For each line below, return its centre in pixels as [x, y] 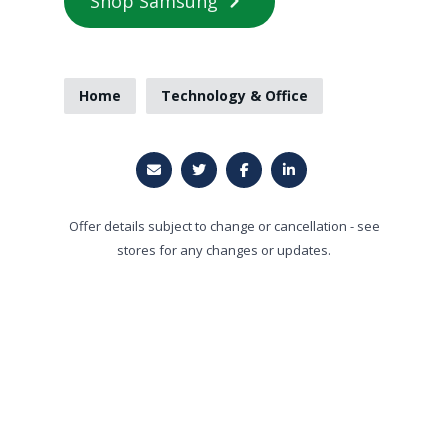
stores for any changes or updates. [224, 250]
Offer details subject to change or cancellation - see [224, 226]
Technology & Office [234, 95]
